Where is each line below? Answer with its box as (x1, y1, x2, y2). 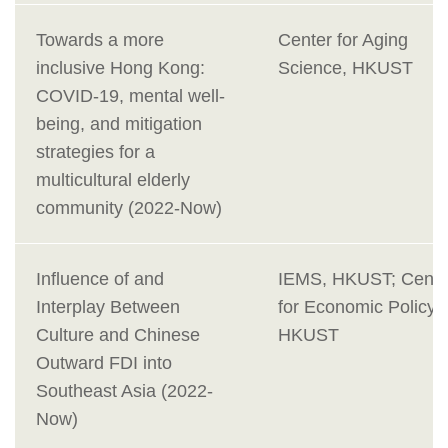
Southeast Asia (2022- (36, 381, 213, 402)
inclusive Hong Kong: (36, 58, 205, 79)
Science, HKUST (278, 58, 413, 79)
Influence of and (36, 269, 164, 290)
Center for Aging (278, 30, 408, 51)
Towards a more (36, 30, 164, 51)
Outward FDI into (36, 353, 172, 374)
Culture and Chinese (36, 325, 200, 346)
